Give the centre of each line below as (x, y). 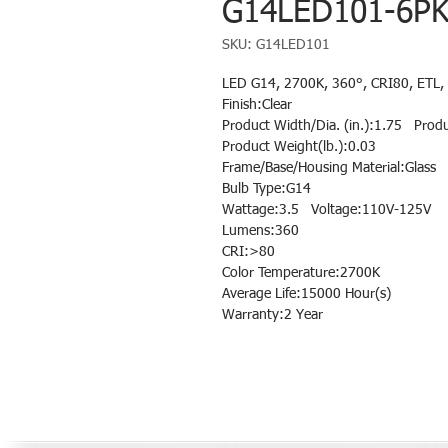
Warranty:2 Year (272, 315)
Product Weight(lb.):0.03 (299, 147)
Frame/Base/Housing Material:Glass (329, 168)
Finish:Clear (257, 105)
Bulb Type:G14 (266, 189)
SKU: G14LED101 (276, 45)
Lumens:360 (260, 231)
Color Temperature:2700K (301, 273)
